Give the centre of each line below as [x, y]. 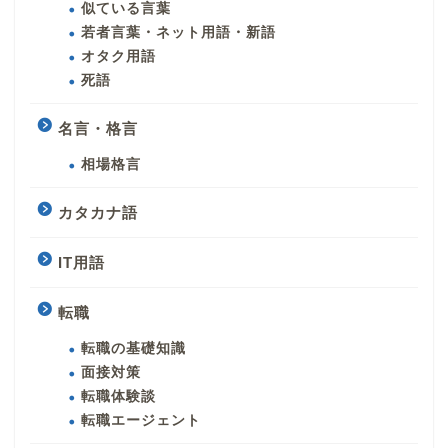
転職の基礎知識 [133, 349]
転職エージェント [141, 421]
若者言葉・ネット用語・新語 [178, 33]
